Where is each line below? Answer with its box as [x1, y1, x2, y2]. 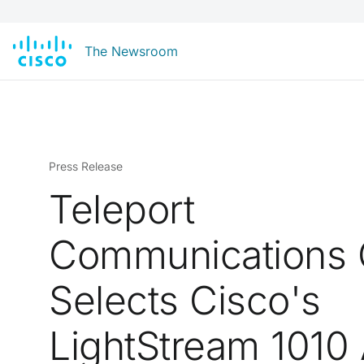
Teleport [49, 185, 195, 233]
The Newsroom [84, 43, 178, 59]
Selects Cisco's [49, 276, 321, 324]
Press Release [49, 159, 123, 173]
